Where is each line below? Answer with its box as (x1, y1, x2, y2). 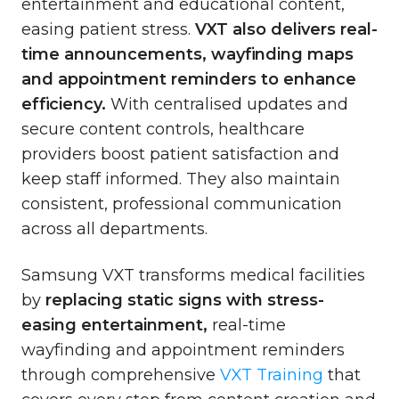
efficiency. (21, 94, 106, 114)
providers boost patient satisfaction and (21, 143, 339, 164)
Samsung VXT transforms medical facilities (21, 265, 365, 285)
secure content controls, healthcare (21, 118, 305, 139)
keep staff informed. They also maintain (21, 168, 340, 189)
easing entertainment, (21, 314, 208, 335)
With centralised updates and (106, 94, 348, 114)
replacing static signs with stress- (41, 289, 324, 310)
